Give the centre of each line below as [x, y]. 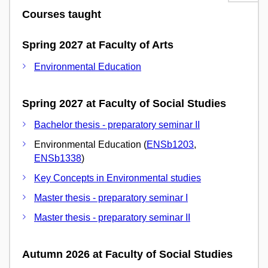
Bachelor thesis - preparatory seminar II [117, 125]
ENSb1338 [58, 159]
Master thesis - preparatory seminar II [112, 218]
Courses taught [62, 15]
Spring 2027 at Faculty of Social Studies [124, 103]
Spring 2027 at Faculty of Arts [98, 45]
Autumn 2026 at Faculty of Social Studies [127, 255]
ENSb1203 [170, 145]
